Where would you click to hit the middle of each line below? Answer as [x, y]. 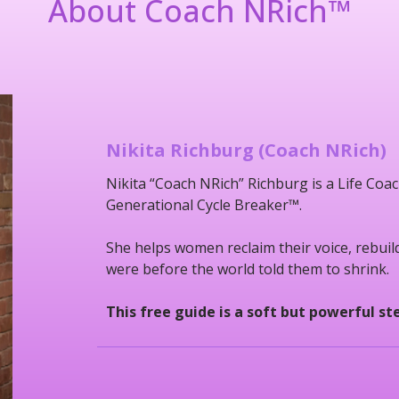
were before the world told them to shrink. [248, 269]
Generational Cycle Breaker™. [204, 205]
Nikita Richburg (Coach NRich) [247, 151]
